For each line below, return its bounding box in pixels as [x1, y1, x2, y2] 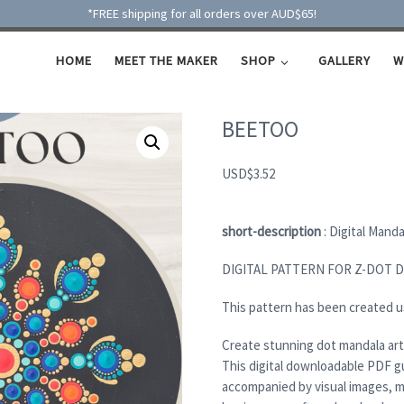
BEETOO [222, 114, 299, 143]
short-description [222, 223, 322, 241]
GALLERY [317, 52, 371, 69]
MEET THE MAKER [115, 52, 219, 69]
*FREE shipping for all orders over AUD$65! [87, 5, 317, 22]
